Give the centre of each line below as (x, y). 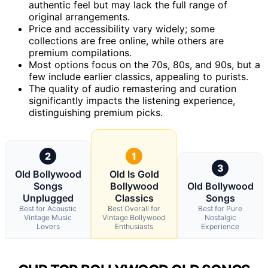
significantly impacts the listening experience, (132, 100)
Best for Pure (220, 208)
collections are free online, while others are (126, 40)
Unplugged (48, 198)
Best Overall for (134, 208)
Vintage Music (48, 217)
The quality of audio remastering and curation (133, 88)
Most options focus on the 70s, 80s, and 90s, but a (144, 64)
